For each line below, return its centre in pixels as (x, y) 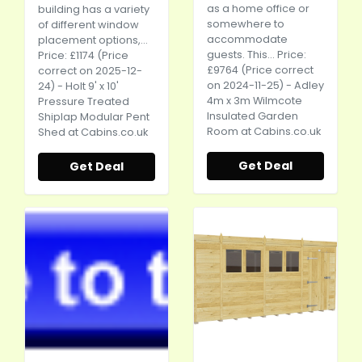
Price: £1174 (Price (83, 55)
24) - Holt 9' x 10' (78, 86)
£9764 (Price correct (260, 70)
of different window (88, 25)
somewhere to (246, 24)
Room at (230, 131)
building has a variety (94, 9)
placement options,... (93, 40)
